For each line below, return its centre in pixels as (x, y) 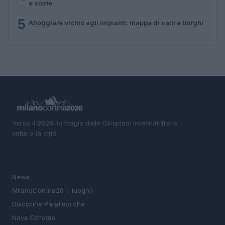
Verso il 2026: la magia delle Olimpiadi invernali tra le (95, 123)
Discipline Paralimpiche (48, 204)
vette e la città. (35, 133)
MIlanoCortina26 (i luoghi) (52, 191)
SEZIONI (26, 163)
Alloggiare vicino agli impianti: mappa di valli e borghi (116, 22)
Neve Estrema (34, 218)
